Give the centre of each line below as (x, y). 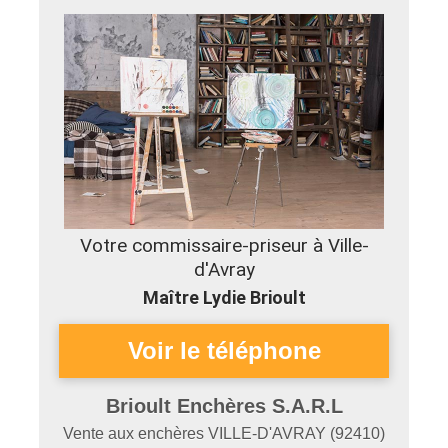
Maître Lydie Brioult (224, 297)
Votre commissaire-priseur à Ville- (224, 245)
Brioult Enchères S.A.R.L (224, 406)
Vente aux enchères (135, 433)
